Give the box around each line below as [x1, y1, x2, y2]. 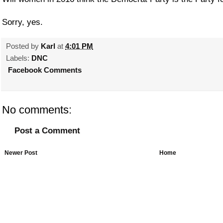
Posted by [6, 41, 41, 50]
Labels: [6, 53, 31, 62]
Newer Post [4, 149, 37, 157]
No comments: [2, 103, 72, 116]
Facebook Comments [6, 65, 82, 74]
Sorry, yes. [2, 17, 43, 27]
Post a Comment [14, 125, 80, 135]
